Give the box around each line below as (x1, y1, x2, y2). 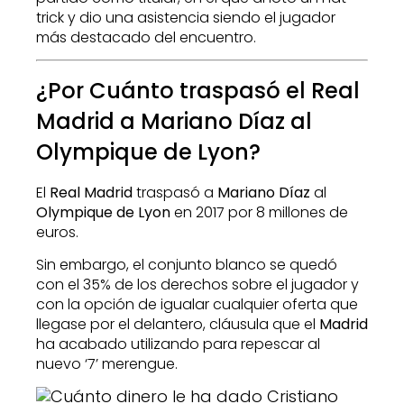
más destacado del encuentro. (36, 26, 256, 48)
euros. (36, 221, 78, 243)
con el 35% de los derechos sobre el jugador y (36, 274, 359, 296)
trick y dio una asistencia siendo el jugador (36, 6, 335, 28)
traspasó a (133, 181, 217, 203)
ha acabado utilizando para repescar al (36, 334, 320, 355)
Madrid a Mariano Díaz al (36, 106, 312, 136)
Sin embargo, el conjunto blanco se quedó (36, 254, 337, 276)
